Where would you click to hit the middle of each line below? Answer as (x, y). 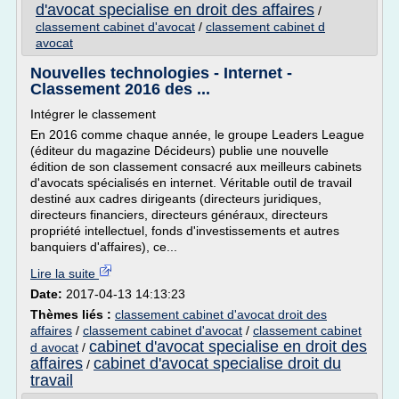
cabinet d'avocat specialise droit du (217, 363)
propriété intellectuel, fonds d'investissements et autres (185, 231)
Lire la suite (65, 273)
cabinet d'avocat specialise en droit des (228, 346)
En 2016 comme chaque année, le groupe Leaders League (197, 134)
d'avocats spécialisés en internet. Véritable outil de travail (191, 183)
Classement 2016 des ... (120, 89)
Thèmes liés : (73, 314)
